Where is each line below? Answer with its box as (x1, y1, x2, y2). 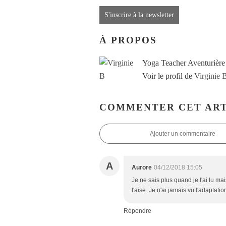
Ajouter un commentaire (150, 130, 215, 138)
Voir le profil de (142, 71, 194, 80)
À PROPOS (99, 34, 157, 45)
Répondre (124, 207, 151, 215)
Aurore (132, 164, 152, 172)
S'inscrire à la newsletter (104, 11, 174, 19)
